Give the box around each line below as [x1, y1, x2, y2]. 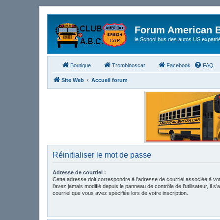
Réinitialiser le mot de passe [53, 150, 151, 159]
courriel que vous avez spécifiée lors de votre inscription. [53, 190, 188, 196]
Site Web [61, 77, 84, 83]
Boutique [70, 62, 91, 68]
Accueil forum [91, 77, 128, 83]
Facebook [166, 62, 191, 68]
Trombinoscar [112, 62, 145, 68]
